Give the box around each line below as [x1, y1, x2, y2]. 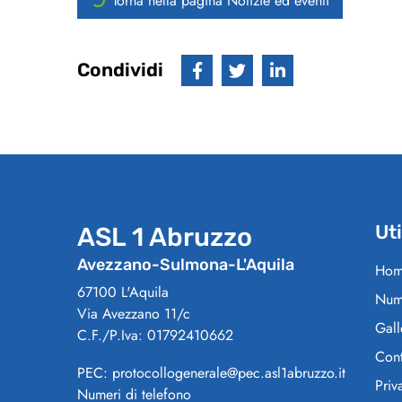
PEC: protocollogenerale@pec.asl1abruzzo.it [77, 363, 345, 384]
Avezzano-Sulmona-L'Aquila [77, 255, 294, 275]
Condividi [77, 59, 163, 82]
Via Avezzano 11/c [77, 303, 190, 325]
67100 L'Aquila [77, 282, 169, 303]
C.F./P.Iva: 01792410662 [77, 325, 233, 346]
